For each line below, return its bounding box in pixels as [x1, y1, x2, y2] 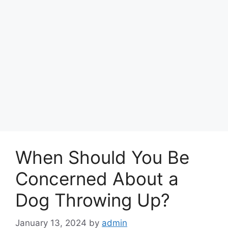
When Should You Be [15, 147, 189, 168]
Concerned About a [15, 168, 179, 189]
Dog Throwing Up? [15, 189, 170, 211]
